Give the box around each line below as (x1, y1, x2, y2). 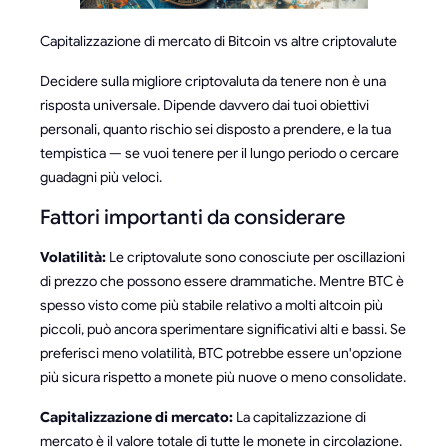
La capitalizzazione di (233, 408, 366, 426)
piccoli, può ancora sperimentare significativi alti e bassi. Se (40, 320, 406, 338)
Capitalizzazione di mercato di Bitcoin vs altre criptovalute (40, 32, 397, 50)
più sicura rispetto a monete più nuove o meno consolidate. (40, 368, 406, 386)
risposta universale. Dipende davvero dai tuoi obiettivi (40, 96, 369, 114)
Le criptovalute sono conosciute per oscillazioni (106, 248, 405, 266)
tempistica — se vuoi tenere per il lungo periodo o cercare (40, 144, 399, 162)
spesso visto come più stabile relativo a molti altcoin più (40, 296, 383, 314)
